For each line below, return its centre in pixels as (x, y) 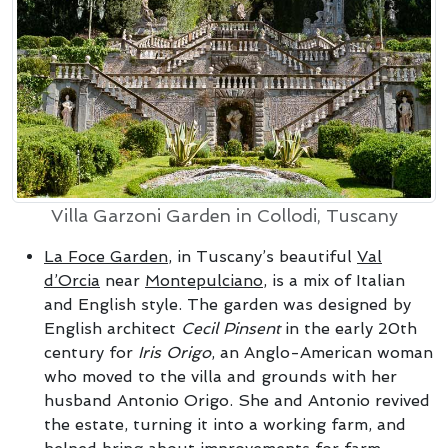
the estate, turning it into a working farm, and (225, 424)
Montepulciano (204, 280)
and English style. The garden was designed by (227, 304)
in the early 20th (348, 328)
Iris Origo (174, 352)
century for (91, 352)
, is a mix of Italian (334, 280)
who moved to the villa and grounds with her (220, 376)
